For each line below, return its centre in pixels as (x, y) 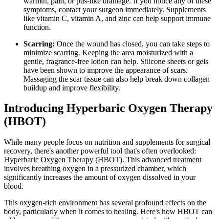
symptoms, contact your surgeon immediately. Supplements (115, 9)
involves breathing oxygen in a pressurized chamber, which (95, 169)
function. (37, 27)
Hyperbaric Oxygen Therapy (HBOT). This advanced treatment (103, 160)
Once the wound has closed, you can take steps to (132, 44)
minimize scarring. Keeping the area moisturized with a (108, 52)
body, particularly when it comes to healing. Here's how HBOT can (108, 212)
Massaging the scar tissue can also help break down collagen (117, 79)
